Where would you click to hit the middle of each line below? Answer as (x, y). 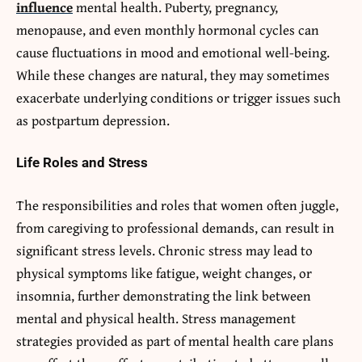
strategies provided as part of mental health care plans (175, 340)
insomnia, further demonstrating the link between (164, 295)
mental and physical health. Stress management (156, 318)
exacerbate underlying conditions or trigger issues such (179, 97)
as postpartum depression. (93, 120)
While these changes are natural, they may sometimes (173, 74)
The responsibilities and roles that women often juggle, (177, 204)
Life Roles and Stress (82, 162)
